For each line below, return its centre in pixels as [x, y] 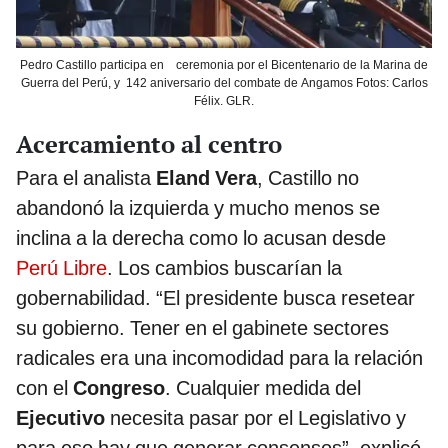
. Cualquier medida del [263, 388]
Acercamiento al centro [149, 144]
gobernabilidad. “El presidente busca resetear [215, 298]
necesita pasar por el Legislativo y [258, 418]
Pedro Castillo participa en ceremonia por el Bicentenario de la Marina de [224, 65]
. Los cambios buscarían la [224, 268]
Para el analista [86, 178]
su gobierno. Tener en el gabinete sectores [202, 328]
